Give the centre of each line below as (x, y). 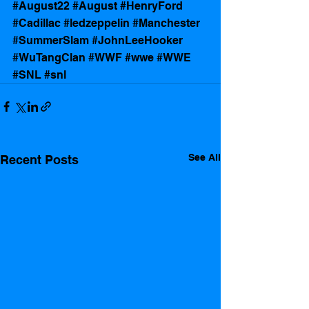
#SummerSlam (51, 40)
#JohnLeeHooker (137, 40)
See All (205, 157)
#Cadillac (37, 23)
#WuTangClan (49, 57)
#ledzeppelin (97, 23)
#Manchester (166, 23)
